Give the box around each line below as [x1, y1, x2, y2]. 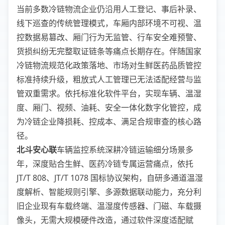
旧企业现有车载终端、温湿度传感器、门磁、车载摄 [17, 200, 201, 211]
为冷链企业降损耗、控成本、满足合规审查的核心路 [17, 116, 201, 127]
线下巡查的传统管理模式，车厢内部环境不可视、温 [17, 18, 201, 29]
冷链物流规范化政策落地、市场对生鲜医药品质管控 [17, 60, 201, 71]
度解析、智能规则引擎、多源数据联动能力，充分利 [17, 186, 201, 197]
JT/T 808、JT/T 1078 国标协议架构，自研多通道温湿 [17, 172, 203, 183]
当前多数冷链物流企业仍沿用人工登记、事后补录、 [17, 4, 201, 15]
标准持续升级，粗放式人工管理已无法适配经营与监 [17, 74, 201, 85]
